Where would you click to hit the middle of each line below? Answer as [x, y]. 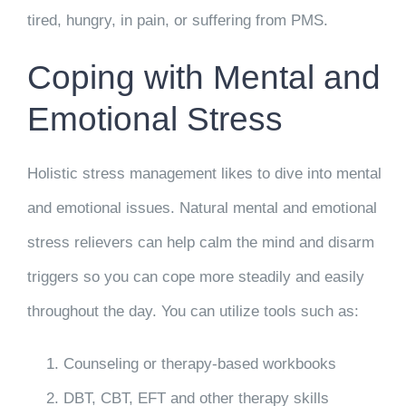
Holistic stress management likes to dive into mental [204, 173]
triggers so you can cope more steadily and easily [195, 276]
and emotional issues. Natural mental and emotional [202, 208]
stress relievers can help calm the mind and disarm [200, 242]
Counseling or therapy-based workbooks [199, 363]
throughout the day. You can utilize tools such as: [193, 311]
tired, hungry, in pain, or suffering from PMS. [177, 21]
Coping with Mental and [203, 77]
